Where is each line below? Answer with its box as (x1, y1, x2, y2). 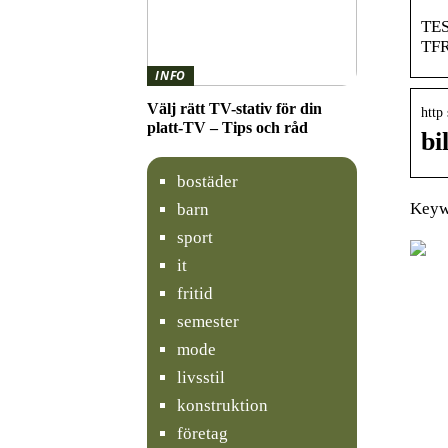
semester (177, 311, 239, 331)
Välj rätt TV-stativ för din (147, 99, 322, 117)
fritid (177, 283, 213, 303)
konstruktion (177, 395, 268, 415)
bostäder (177, 171, 238, 191)
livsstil (177, 367, 225, 387)
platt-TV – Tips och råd (147, 118, 308, 136)
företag (177, 423, 228, 443)
